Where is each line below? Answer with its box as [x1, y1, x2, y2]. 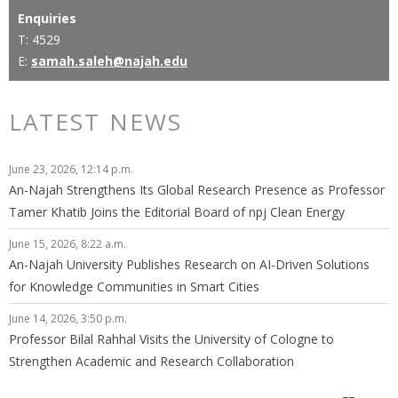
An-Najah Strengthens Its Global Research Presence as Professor [9, 181, 385, 198]
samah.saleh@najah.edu [31, 52, 187, 69]
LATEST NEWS [9, 105, 182, 138]
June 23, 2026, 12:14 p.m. [9, 162, 133, 177]
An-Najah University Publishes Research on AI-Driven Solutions [9, 256, 370, 273]
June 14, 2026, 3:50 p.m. [9, 311, 127, 326]
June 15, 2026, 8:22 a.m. [9, 236, 126, 251]
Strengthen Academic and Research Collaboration [9, 353, 294, 370]
